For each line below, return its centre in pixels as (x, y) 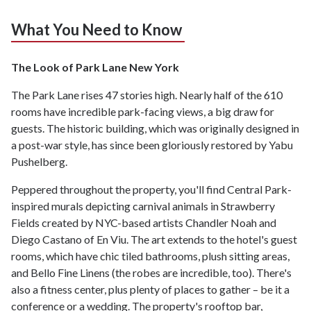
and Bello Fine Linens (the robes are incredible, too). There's (151, 273)
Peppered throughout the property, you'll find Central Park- (151, 190)
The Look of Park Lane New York (95, 67)
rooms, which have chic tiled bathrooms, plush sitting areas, (150, 256)
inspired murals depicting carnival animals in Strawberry (143, 206)
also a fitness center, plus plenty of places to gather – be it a (150, 289)
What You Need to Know (98, 30)
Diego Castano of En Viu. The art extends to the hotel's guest (154, 239)
